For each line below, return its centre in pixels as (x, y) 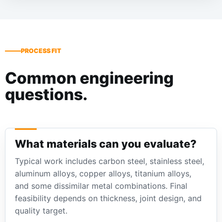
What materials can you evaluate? (106, 143)
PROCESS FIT (41, 51)
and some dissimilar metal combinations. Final (101, 186)
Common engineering (89, 78)
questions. (46, 95)
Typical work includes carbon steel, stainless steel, (110, 161)
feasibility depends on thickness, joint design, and (109, 198)
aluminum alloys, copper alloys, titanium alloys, (103, 173)
